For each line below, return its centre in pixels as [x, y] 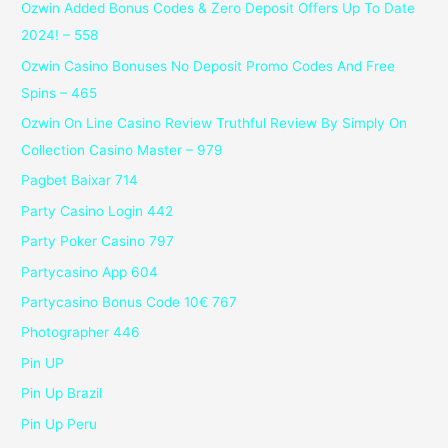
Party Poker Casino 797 [98, 241]
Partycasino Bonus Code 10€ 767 [129, 302]
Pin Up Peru [59, 423]
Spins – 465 [59, 92]
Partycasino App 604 [90, 271]
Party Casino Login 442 [97, 210]
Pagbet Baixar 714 [80, 180]
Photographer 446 [81, 332]
